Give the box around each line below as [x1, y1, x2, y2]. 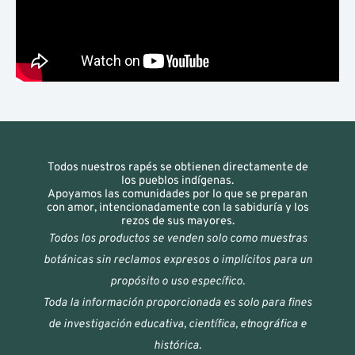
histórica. [154, 338, 201, 353]
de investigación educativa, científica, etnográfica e [48, 316, 307, 332]
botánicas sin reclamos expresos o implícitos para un [43, 252, 312, 268]
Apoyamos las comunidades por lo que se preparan [48, 186, 307, 202]
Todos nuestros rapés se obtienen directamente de [47, 159, 308, 175]
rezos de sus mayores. [120, 213, 235, 229]
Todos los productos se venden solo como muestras [48, 231, 307, 246]
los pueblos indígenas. [121, 173, 234, 189]
